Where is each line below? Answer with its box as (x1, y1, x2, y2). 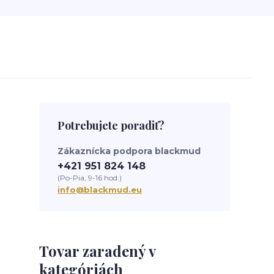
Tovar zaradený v (39, 241, 155, 261)
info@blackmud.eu (57, 185, 142, 194)
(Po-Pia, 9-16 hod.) (57, 173, 122, 182)
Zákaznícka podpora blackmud (57, 146, 201, 157)
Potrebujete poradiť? (57, 118, 165, 133)
